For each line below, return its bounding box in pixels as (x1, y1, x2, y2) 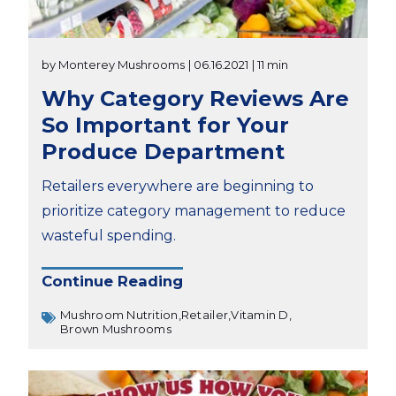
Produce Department (42, 138, 285, 164)
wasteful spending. (42, 226, 176, 244)
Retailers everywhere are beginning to (42, 177, 314, 194)
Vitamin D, (231, 308, 292, 322)
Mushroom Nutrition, (60, 308, 181, 322)
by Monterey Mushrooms (42, 57, 185, 72)
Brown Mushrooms (60, 322, 171, 336)
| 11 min (252, 57, 288, 72)
